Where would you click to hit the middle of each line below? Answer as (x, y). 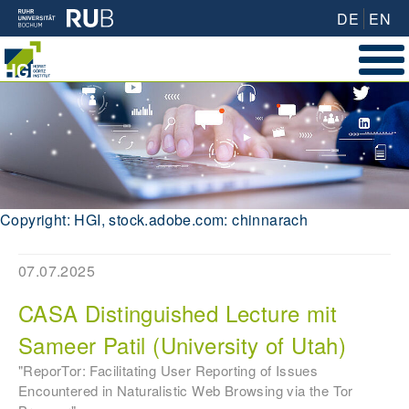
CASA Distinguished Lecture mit (178, 313)
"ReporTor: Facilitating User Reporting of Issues (168, 371)
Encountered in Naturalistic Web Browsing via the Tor (186, 391)
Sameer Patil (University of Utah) (183, 345)
